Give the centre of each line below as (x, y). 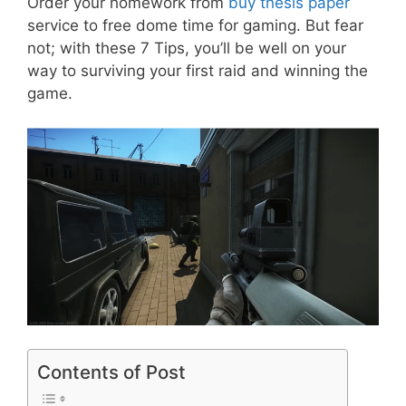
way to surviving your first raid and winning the (198, 70)
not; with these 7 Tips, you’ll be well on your (187, 48)
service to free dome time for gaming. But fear (195, 25)
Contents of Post (111, 372)
